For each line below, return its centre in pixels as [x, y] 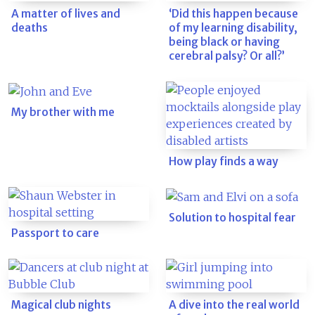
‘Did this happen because [233, 14]
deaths [30, 28]
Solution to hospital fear [232, 217]
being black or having [224, 42]
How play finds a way [224, 161]
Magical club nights [61, 305]
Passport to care [55, 233]
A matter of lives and [66, 14]
